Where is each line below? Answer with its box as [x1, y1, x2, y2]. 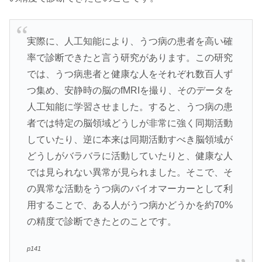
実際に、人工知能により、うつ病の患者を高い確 [26, 36, 233, 46]
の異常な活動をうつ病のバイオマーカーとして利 [26, 183, 233, 194]
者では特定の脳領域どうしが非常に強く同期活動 [26, 118, 233, 128]
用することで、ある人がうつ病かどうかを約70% [26, 199, 233, 210]
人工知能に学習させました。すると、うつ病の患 [26, 101, 233, 112]
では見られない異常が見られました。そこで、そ [26, 167, 233, 177]
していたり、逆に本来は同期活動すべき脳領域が [26, 134, 233, 144]
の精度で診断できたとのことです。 [26, 216, 177, 226]
